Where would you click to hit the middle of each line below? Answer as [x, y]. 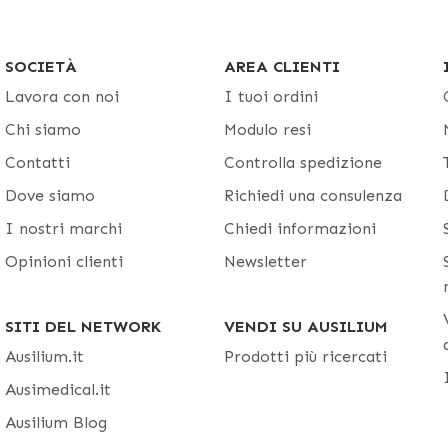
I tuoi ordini [271, 96]
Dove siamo [50, 195]
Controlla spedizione [303, 162]
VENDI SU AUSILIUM [306, 326]
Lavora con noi [62, 96]
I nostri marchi [63, 228]
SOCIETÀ [41, 66]
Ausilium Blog [56, 422]
